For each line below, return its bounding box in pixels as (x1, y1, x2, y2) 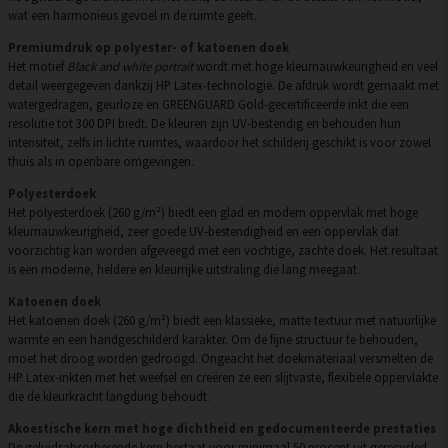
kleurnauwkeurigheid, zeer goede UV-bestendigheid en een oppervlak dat (8, 223, 399, 240)
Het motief (8, 58, 67, 75)
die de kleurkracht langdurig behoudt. (8, 387, 210, 404)
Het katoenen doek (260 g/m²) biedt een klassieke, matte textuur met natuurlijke (8, 311, 436, 328)
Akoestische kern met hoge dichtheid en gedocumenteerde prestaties (8, 419, 436, 436)
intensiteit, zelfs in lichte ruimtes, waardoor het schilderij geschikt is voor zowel (8, 134, 431, 151)
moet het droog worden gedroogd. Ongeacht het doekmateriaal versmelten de (8, 349, 433, 366)
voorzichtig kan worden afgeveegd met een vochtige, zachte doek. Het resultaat (8, 242, 438, 259)
